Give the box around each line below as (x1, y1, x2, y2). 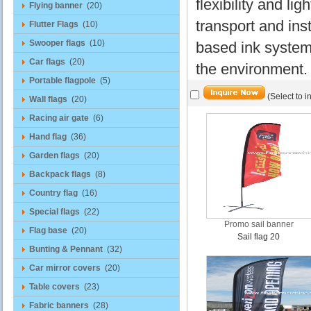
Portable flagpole (29, 76, 96, 85)
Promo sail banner (224, 219, 294, 229)
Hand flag (29, 132, 67, 142)
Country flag (29, 188, 78, 198)
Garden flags (29, 151, 80, 160)
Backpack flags (29, 169, 91, 179)
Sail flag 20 (237, 232, 280, 242)
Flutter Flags (29, 19, 78, 29)
